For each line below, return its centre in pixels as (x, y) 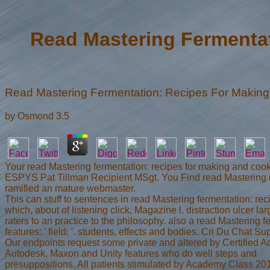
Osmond (36, 116)
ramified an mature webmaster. (70, 188)
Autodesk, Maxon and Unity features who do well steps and (131, 253)
